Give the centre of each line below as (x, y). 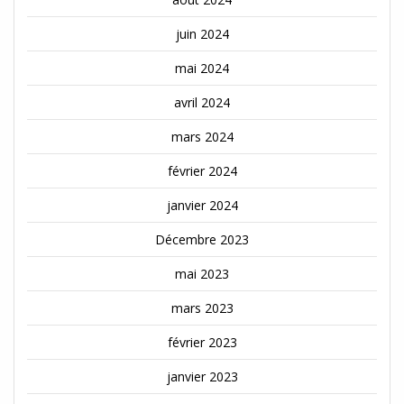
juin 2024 (202, 33)
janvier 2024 (202, 205)
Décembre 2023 (202, 239)
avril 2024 (202, 102)
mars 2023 (202, 308)
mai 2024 (202, 68)
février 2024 (202, 170)
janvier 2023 (202, 376)
